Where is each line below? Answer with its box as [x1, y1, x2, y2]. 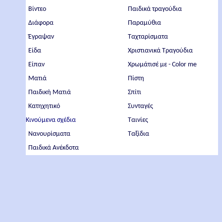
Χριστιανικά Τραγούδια [128, 47, 193, 55]
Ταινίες [128, 116, 149, 124]
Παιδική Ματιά [28, 89, 71, 96]
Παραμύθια [128, 19, 162, 27]
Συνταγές [128, 103, 154, 110]
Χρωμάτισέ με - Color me [128, 61, 197, 68]
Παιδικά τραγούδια [128, 5, 182, 13]
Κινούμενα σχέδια [26, 116, 76, 124]
